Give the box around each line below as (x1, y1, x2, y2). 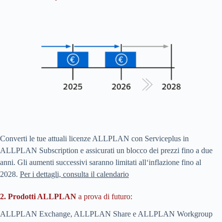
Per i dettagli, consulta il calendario (20, 169, 129, 178)
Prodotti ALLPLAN (8, 192, 78, 201)
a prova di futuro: (78, 192, 132, 201)
